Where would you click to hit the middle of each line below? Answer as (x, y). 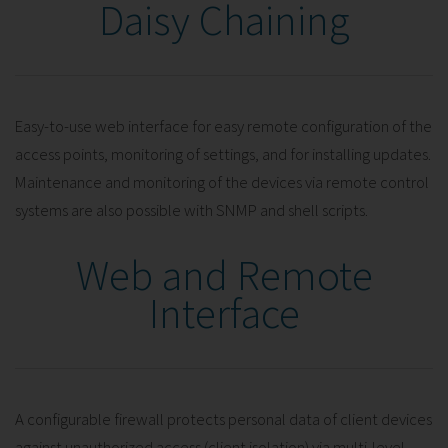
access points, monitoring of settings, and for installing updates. (223, 153)
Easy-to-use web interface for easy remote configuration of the (223, 125)
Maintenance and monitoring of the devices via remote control (222, 181)
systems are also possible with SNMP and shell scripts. (191, 209)
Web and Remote (224, 274)
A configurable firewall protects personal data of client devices (223, 418)
